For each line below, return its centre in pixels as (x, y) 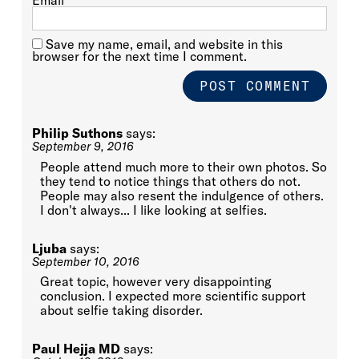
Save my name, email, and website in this (164, 44)
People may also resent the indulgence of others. (182, 195)
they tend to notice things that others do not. (170, 181)
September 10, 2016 (85, 261)
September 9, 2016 (83, 147)
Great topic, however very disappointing (155, 282)
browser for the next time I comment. (139, 56)
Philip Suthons (77, 133)
